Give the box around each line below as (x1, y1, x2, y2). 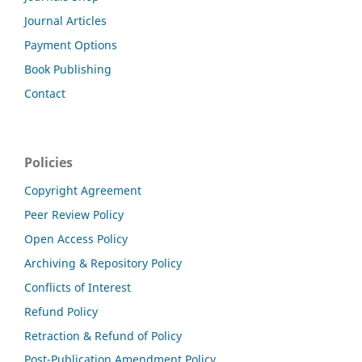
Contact (24, 85, 65, 101)
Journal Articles (24, 12, 107, 28)
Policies (24, 153, 73, 171)
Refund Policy (24, 303, 98, 319)
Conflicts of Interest (24, 279, 131, 295)
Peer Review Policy (24, 206, 124, 222)
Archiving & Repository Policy (24, 255, 182, 271)
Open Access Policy (24, 230, 128, 246)
